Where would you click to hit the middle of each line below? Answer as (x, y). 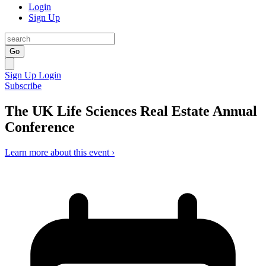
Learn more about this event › (60, 152)
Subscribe (23, 86)
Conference (40, 127)
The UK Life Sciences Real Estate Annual (131, 111)
